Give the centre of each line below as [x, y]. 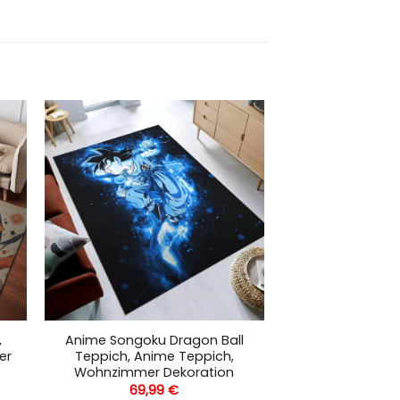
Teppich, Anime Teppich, [154, 356]
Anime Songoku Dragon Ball [154, 340]
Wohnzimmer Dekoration [154, 372]
